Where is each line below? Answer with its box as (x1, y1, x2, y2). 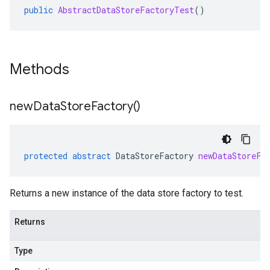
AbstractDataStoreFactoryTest (58, 4, 194, 16)
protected (24, 150, 67, 162)
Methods (10, 60, 73, 78)
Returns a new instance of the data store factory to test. (10, 187, 243, 199)
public (24, 4, 53, 16)
